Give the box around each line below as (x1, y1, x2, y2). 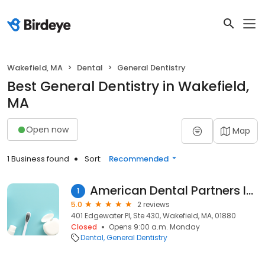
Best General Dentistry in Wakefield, (7, 77, 249, 96)
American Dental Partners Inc (245, 182, 253, 199)
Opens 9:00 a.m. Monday (109, 222, 200, 232)
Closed (71, 222, 97, 232)
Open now (26, 123, 69, 135)
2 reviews (137, 199, 170, 209)
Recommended (109, 153, 169, 164)
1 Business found (7, 153, 69, 164)
